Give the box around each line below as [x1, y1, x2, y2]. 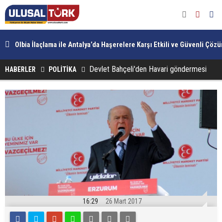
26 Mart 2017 [106, 197, 142, 205]
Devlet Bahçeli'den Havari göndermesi [89, 64, 207, 74]
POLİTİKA [49, 65, 76, 73]
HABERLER [5, 65, 36, 73]
